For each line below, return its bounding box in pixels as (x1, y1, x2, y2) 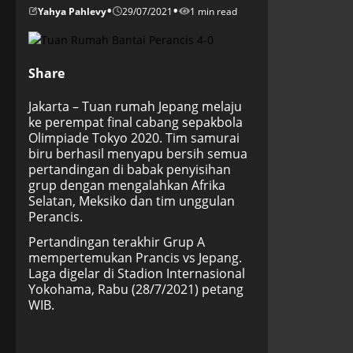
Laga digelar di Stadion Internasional (28, 265, 245, 282)
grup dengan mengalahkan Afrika (28, 176, 225, 194)
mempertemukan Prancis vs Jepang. (28, 249, 242, 266)
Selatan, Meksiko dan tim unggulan (28, 192, 235, 210)
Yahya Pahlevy (38, 4, 106, 18)
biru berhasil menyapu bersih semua (28, 145, 247, 162)
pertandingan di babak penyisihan (28, 161, 231, 178)
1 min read (190, 4, 237, 18)
